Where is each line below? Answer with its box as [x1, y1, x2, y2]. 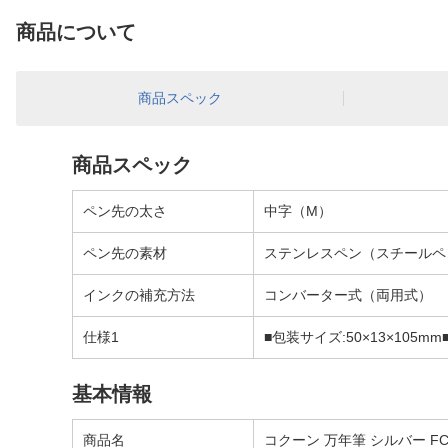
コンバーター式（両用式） [264, 287, 432, 303]
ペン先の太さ [83, 203, 167, 219]
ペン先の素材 [83, 245, 167, 261]
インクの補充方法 [83, 287, 195, 303]
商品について [16, 21, 136, 43]
